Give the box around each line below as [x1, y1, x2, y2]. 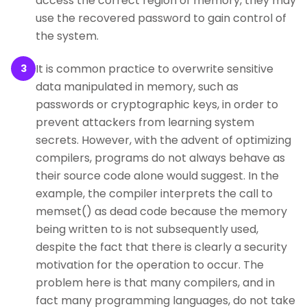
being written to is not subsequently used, [36, 221, 258, 237]
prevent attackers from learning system [36, 114, 254, 130]
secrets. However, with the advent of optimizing [36, 132, 291, 148]
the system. [36, 28, 99, 44]
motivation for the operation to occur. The [36, 257, 264, 273]
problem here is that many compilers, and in [36, 275, 275, 291]
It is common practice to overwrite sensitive [36, 61, 273, 77]
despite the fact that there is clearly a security [36, 239, 287, 255]
